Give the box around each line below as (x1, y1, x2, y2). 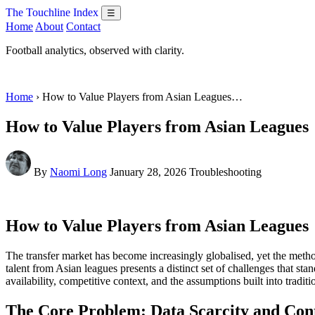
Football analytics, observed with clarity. (6, 44, 184, 56)
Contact (66, 20, 101, 32)
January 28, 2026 (110, 165, 186, 178)
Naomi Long (50, 165, 107, 178)
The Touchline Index (6, 6, 98, 18)
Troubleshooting (189, 165, 262, 178)
